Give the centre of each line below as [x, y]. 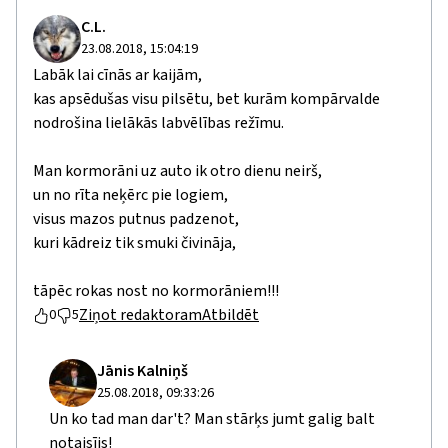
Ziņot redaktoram [140, 315]
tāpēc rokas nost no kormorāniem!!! [156, 291]
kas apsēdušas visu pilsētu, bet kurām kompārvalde [206, 99]
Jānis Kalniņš [142, 371]
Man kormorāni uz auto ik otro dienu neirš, [177, 171]
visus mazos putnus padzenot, [136, 219]
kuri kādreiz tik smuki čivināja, [134, 243]
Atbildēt [230, 315]
